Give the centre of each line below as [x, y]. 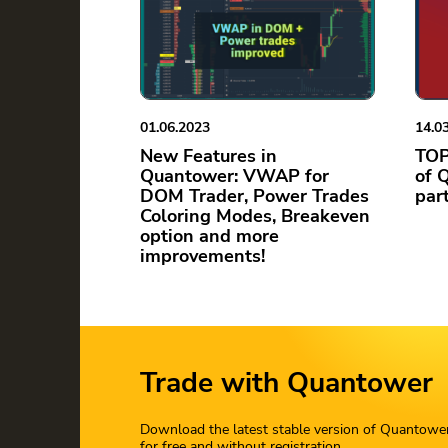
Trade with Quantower [286, 382]
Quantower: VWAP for [234, 175]
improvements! [202, 255]
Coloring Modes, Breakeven [255, 215]
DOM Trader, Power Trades [254, 195]
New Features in [208, 155]
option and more [209, 235]
